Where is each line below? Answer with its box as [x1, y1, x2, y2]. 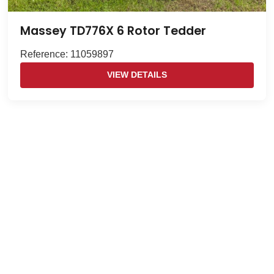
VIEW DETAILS [106, 70, 167, 80]
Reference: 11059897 [20, 49, 114, 60]
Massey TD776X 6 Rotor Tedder [20, 23, 207, 40]
